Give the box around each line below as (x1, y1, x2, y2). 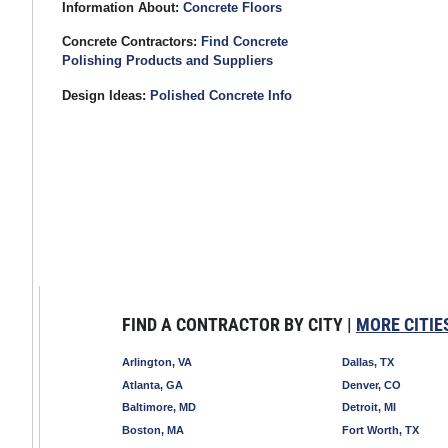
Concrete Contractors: (61, 34, 197, 50)
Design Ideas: (61, 88, 146, 104)
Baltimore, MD (122, 401, 196, 414)
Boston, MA (122, 424, 184, 437)
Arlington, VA (122, 355, 192, 368)
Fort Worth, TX (342, 424, 419, 437)
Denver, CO (342, 378, 401, 391)
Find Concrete (200, 34, 288, 50)
